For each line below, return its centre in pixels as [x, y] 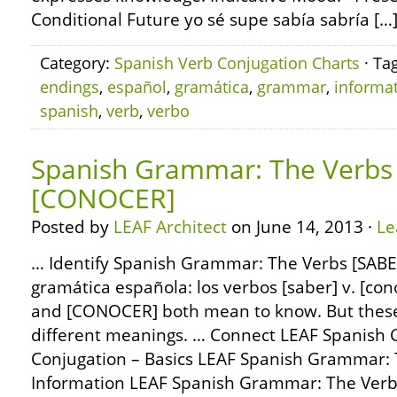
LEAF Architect [170, 227]
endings [70, 87]
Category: [77, 63]
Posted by [72, 227]
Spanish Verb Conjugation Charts [237, 63]
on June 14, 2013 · [302, 227]
